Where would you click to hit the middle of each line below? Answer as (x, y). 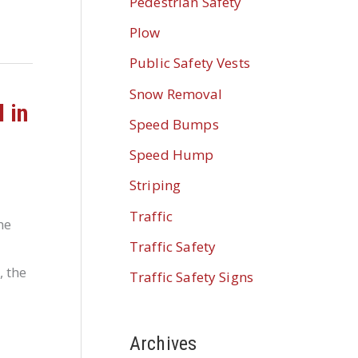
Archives (163, 343)
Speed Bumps (174, 124)
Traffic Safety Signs (191, 277)
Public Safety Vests (190, 63)
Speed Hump (172, 155)
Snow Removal (176, 93)
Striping (155, 185)
